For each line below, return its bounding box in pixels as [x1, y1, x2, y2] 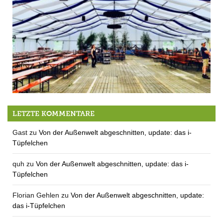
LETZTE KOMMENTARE [12, 109, 95, 118]
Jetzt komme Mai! [15, 104, 67, 111]
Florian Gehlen [12, 191, 59, 199]
